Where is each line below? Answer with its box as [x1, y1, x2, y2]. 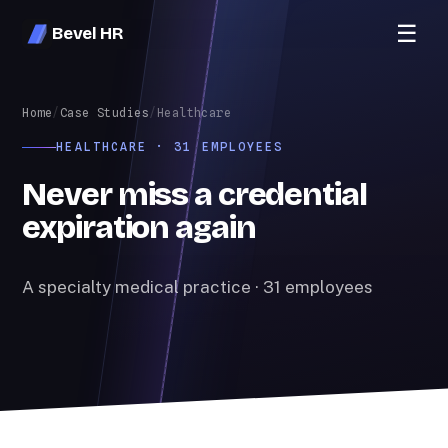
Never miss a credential [22, 175, 367, 215]
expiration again [22, 208, 256, 248]
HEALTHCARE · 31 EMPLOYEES [56, 140, 284, 154]
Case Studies [59, 106, 150, 120]
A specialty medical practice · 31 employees [22, 276, 374, 297]
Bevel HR [52, 23, 123, 44]
